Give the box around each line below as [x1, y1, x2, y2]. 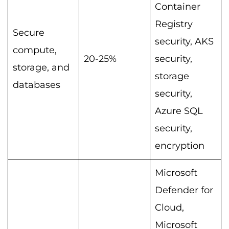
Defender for [155, 184, 213, 196]
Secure [13, 27, 44, 38]
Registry [155, 18, 193, 30]
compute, [13, 44, 57, 56]
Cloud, [155, 201, 184, 213]
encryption [155, 140, 204, 151]
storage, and [13, 61, 70, 73]
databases [13, 79, 60, 90]
